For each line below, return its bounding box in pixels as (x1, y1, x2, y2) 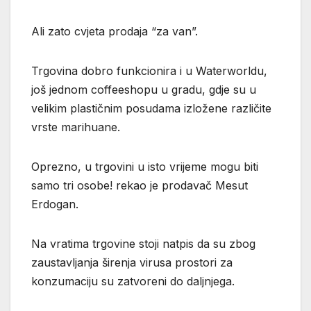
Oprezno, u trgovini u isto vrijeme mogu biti (31, 159, 258, 174)
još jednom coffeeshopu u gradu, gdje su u (31, 82, 256, 96)
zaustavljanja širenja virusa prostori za (31, 255, 233, 269)
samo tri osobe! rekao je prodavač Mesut (31, 178, 248, 192)
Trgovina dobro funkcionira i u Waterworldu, (31, 63, 267, 78)
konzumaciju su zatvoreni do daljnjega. (31, 274, 235, 288)
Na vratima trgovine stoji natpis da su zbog (31, 236, 255, 251)
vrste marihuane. (31, 119, 120, 134)
